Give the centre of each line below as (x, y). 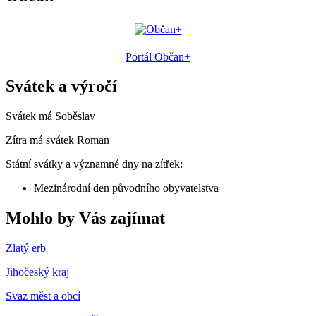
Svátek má (30, 116)
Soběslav (75, 116)
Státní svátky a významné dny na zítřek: (94, 164)
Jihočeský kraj (37, 272)
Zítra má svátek (41, 140)
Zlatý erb (26, 248)
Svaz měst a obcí (43, 296)
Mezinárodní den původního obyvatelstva (126, 188)
